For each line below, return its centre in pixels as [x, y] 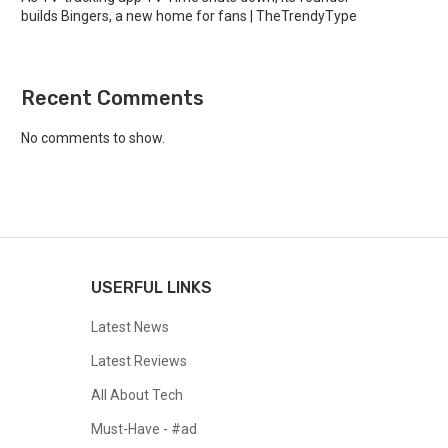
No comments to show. [93, 138]
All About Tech [137, 395]
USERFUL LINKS [151, 287]
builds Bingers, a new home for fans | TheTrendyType [189, 16]
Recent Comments [112, 98]
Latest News [130, 327]
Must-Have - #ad [144, 429]
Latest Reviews [139, 361]
